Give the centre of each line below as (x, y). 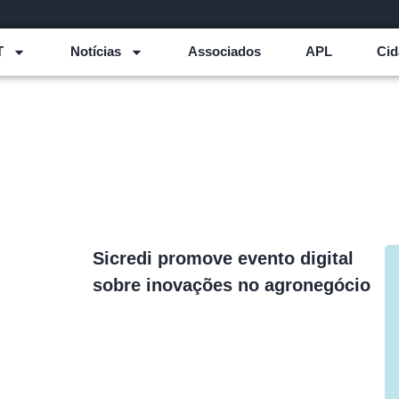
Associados (224, 52)
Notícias (95, 52)
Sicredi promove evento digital (223, 258)
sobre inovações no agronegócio (232, 285)
